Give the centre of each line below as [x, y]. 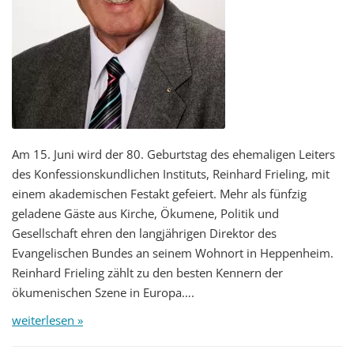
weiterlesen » [47, 320]
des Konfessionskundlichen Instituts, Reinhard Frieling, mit [171, 173]
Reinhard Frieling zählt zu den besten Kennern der [147, 272]
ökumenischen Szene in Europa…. [103, 292]
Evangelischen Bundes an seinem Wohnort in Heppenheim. [173, 252]
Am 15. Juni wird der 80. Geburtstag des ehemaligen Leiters [173, 154]
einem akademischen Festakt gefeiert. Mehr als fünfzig [159, 193]
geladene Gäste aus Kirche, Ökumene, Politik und [145, 213]
